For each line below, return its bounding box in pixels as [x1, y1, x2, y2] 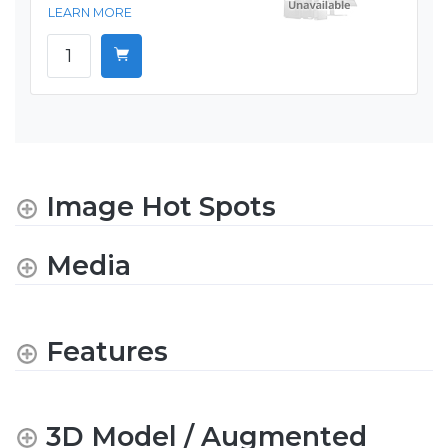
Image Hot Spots [46, 190, 276, 224]
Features [46, 335, 168, 369]
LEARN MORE [48, 5, 132, 21]
